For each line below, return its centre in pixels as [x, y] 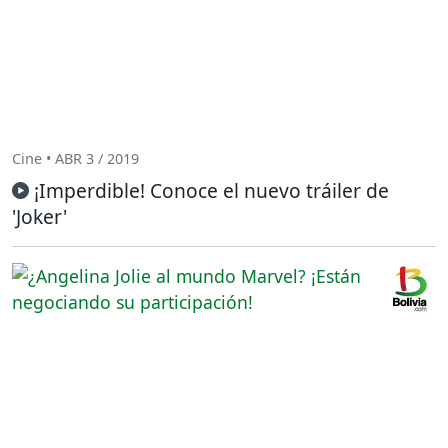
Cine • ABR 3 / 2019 [75, 159]
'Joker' [39, 216]
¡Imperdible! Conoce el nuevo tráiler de [211, 190]
